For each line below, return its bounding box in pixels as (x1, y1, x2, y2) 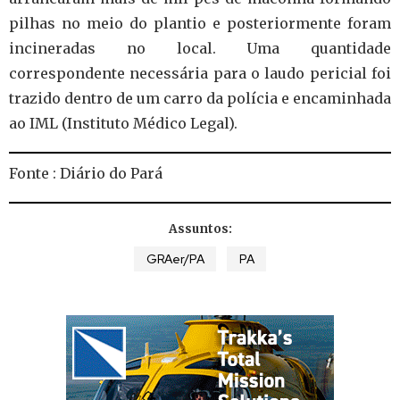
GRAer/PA (146, 250, 204, 267)
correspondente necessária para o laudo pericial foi (9, 64, 391, 82)
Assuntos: (168, 221, 232, 237)
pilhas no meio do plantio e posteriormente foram (9, 14, 391, 32)
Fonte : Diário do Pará (9, 164, 162, 182)
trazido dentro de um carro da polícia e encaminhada (9, 89, 391, 107)
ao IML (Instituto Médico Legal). (9, 114, 237, 132)
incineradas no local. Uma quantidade (9, 39, 391, 57)
